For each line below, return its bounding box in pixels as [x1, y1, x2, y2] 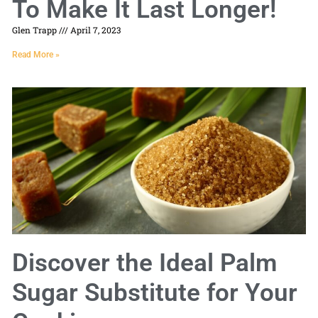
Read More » [12, 50, 60, 60]
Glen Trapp [12, 24, 59, 36]
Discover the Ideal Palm [12, 248, 277, 278]
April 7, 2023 [68, 24, 121, 36]
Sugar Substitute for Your [12, 278, 297, 308]
